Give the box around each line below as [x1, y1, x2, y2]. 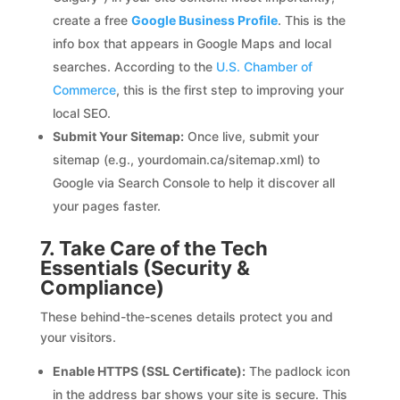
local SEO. [52, 104, 111, 121]
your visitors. [39, 329, 116, 345]
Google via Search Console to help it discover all [52, 174, 335, 190]
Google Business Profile [130, 12, 278, 28]
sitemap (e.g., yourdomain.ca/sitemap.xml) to [52, 151, 320, 167]
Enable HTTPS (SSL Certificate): [52, 362, 246, 379]
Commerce [52, 81, 116, 97]
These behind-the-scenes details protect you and [39, 308, 333, 324]
